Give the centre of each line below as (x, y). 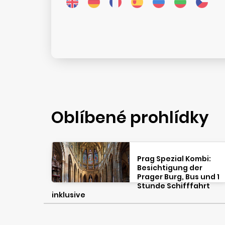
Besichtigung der (170, 168)
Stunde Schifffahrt (173, 186)
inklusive (69, 195)
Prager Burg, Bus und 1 (178, 177)
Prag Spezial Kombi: (174, 159)
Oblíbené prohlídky (130, 117)
